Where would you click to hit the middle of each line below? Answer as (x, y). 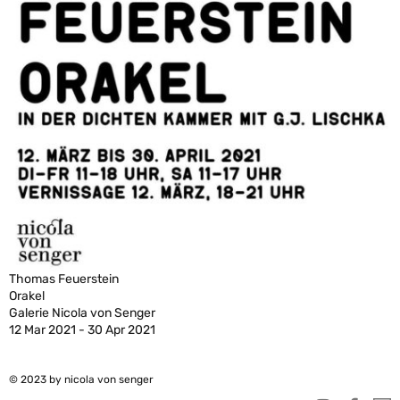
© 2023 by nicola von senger (81, 379)
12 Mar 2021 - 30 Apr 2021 (82, 329)
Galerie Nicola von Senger (82, 312)
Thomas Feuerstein (64, 279)
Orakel (27, 296)
